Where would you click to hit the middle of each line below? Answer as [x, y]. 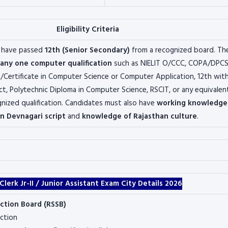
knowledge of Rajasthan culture [139, 117]
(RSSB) [54, 205]
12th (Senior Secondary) [87, 50]
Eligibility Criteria [88, 30]
